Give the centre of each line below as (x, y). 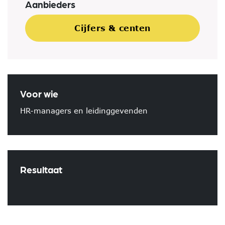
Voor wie (39, 93)
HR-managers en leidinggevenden (84, 110)
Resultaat (41, 169)
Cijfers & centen (113, 28)
